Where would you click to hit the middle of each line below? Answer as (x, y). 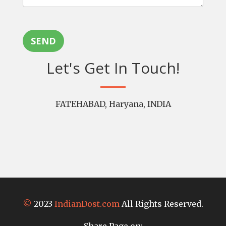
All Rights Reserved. (161, 204)
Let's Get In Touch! (113, 68)
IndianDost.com (87, 204)
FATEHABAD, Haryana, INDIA (113, 104)
